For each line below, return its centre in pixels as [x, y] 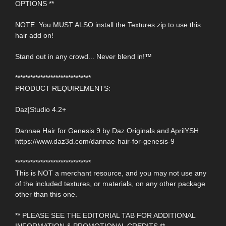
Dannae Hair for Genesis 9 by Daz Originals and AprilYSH [107, 130]
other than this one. [46, 194]
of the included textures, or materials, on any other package [110, 183]
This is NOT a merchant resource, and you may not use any [111, 173]
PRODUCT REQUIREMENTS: [63, 88]
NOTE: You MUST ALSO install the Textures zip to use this [108, 24]
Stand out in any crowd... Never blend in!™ [83, 56]
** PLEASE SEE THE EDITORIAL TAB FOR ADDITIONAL [105, 215]
